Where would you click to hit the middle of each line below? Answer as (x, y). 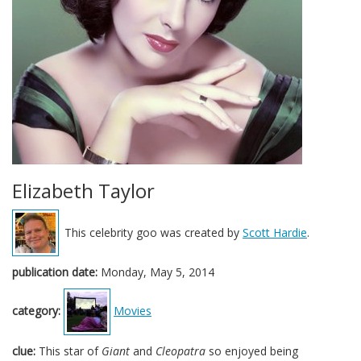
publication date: (55, 272)
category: (36, 310)
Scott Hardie (275, 232)
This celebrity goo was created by (154, 232)
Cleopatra (180, 351)
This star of (68, 351)
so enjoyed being (252, 351)
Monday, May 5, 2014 (156, 272)
